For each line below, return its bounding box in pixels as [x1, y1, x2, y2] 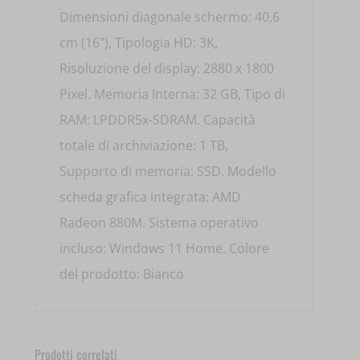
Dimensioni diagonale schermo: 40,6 [59, 8, 280, 27]
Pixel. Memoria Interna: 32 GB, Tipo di [59, 85, 286, 104]
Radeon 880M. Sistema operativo [59, 214, 260, 232]
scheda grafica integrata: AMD [59, 188, 242, 207]
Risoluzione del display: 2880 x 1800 [59, 59, 275, 78]
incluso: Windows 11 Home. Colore [59, 239, 270, 258]
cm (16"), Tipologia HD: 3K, [59, 34, 219, 52]
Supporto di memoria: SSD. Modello [59, 162, 277, 181]
